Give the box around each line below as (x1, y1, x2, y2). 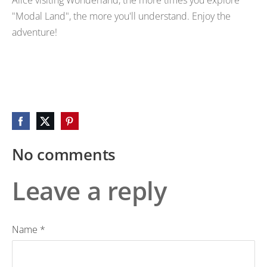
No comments (12, 144, 116, 166)
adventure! (12, 25, 57, 39)
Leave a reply (12, 173, 167, 207)
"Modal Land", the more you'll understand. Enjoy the (12, 9, 231, 23)
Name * (12, 223, 45, 237)
